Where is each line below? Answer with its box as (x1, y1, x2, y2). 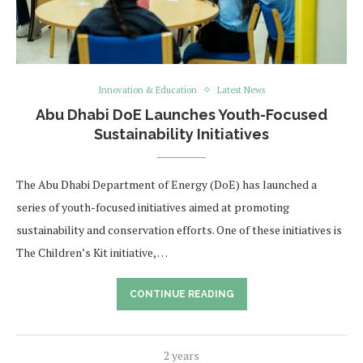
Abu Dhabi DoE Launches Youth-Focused (36, 105, 327, 123)
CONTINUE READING (129, 288, 234, 300)
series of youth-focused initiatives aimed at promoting (16, 199, 289, 215)
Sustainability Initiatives (94, 125, 269, 143)
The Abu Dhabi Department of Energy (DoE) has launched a (16, 176, 317, 192)
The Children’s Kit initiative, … (16, 244, 168, 260)
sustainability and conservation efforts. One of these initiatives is (16, 221, 342, 237)
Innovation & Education (98, 83, 197, 96)
